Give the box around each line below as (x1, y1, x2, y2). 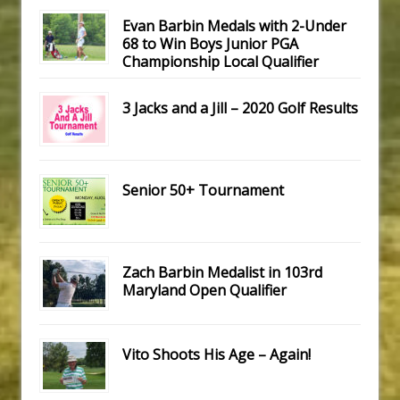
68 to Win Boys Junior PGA (122, 34, 298, 54)
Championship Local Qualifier (122, 52, 319, 72)
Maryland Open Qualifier (122, 280, 287, 301)
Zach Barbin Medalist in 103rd (122, 262, 322, 283)
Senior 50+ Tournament (122, 180, 284, 201)
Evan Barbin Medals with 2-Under (122, 16, 346, 37)
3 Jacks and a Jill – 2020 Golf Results (122, 98, 358, 119)
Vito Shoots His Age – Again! (122, 345, 311, 365)
